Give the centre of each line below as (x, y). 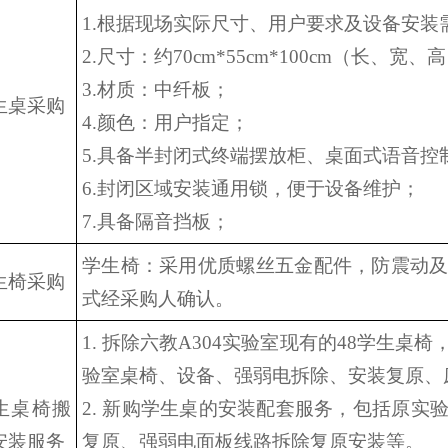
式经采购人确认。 (158, 298)
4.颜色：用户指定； (165, 122)
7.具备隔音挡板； (156, 221)
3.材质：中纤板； (156, 89)
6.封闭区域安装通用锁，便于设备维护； (251, 188)
